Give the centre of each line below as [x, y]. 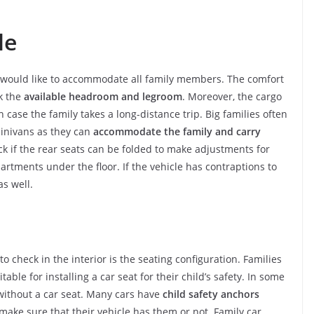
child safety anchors [211, 294]
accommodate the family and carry [177, 131]
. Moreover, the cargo [232, 96]
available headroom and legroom [103, 96]
